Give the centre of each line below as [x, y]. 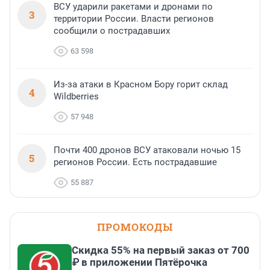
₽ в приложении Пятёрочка [140, 262]
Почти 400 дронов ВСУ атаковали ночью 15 [147, 150]
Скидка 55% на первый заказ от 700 [161, 250]
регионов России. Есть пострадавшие [135, 162]
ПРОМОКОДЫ [135, 227]
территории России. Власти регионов [134, 19]
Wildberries [76, 97]
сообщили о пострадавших [112, 31]
